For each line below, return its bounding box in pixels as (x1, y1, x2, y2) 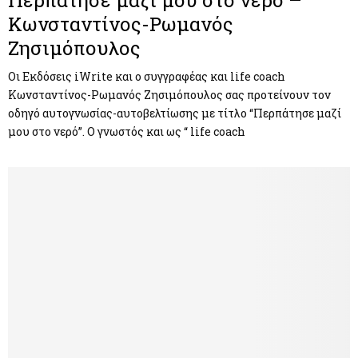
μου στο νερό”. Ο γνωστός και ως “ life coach (8, 123, 245, 139)
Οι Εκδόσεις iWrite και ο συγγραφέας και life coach (8, 68, 285, 84)
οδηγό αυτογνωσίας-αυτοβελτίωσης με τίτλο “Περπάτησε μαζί (8, 105, 341, 121)
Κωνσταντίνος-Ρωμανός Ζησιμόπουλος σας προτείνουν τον (8, 86, 331, 102)
